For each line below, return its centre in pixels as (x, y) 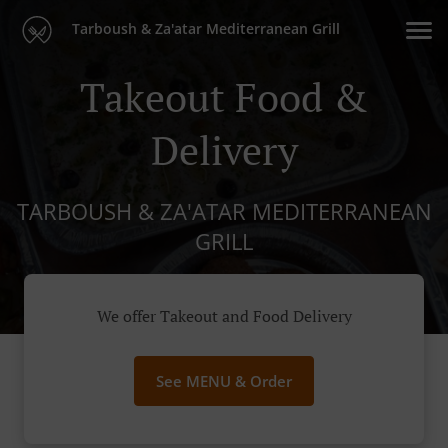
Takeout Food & (224, 96)
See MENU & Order (224, 381)
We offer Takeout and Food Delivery (224, 316)
